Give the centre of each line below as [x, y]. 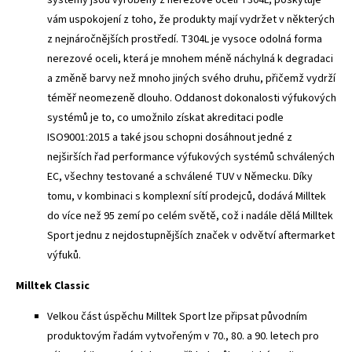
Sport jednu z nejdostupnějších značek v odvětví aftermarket [191, 235]
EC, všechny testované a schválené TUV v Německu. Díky [180, 176]
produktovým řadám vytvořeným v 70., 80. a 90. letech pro [183, 336]
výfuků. [64, 255]
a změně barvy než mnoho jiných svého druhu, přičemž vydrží [191, 78]
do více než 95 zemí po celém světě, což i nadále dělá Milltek [190, 216]
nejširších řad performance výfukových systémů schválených [191, 157]
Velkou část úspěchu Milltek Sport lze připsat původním [177, 316]
